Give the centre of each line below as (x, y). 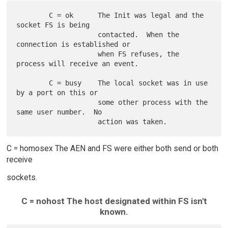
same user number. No (59, 112)
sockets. (22, 177)
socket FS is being (53, 25)
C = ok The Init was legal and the (33, 15)
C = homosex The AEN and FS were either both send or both (112, 148)
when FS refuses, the (57, 54)
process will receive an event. (78, 63)
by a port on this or (57, 92)
